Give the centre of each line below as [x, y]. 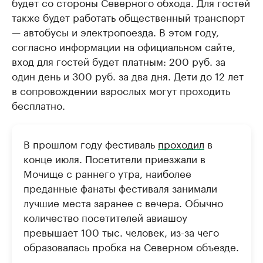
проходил [181, 143]
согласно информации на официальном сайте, [124, 45]
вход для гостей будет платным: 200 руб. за [119, 60]
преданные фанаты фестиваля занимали [120, 187]
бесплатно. [38, 104]
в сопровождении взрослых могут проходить [121, 90]
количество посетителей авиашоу [105, 216]
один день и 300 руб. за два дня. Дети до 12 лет [128, 75]
